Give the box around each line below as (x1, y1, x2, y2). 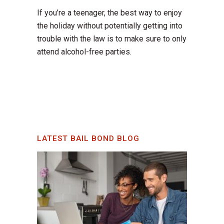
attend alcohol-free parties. (37, 47, 131, 57)
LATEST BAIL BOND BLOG (37, 134, 139, 143)
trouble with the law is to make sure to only (37, 34, 186, 44)
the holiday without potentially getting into (37, 21, 182, 31)
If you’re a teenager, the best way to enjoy (37, 8, 182, 18)
